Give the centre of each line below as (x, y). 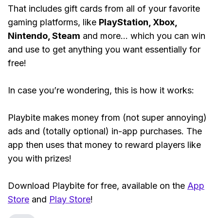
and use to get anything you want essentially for (104, 49)
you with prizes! (40, 158)
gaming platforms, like (53, 22)
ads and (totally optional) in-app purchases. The (105, 131)
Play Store (70, 199)
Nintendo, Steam (44, 36)
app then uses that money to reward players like (104, 145)
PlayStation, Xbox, (138, 22)
